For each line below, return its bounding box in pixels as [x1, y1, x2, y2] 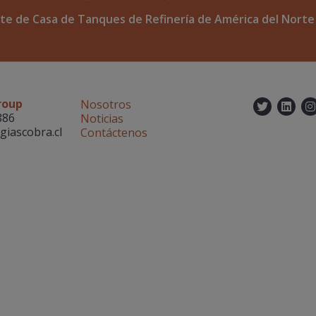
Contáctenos [80, 125, 147, 140]
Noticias [80, 111, 123, 126]
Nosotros [80, 97, 131, 112]
